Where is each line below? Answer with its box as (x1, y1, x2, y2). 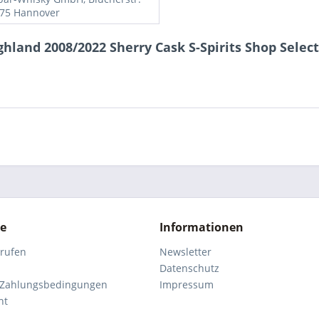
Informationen (159, 219, 244, 235)
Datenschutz (159, 261, 219, 275)
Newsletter (159, 245, 211, 258)
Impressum (159, 278, 214, 291)
